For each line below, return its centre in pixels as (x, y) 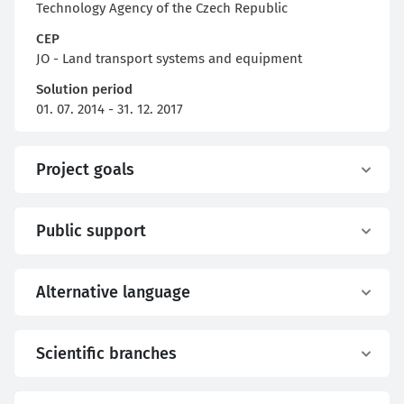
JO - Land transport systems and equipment (169, 59)
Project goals (85, 170)
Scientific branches (106, 353)
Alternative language (113, 292)
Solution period (84, 89)
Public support (91, 231)
